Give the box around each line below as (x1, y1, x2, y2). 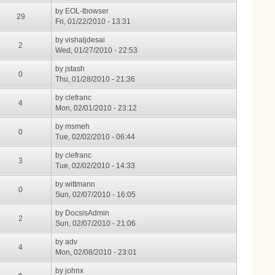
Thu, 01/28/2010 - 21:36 (55, 75, 136, 84)
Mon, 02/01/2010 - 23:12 (55, 104, 137, 113)
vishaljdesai (65, 36, 106, 45)
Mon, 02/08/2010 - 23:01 (55, 248, 137, 257)
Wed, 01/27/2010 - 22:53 (55, 46, 138, 55)
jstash (65, 64, 85, 74)
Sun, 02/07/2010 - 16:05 (55, 190, 136, 199)
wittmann (65, 180, 96, 189)
